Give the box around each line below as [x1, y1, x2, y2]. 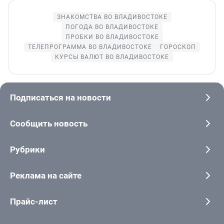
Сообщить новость [10, 118, 87, 128]
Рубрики [10, 144, 45, 154]
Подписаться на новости [10, 92, 111, 102]
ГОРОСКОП [160, 43, 196, 50]
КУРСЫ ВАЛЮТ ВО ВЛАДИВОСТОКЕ [55, 53, 169, 60]
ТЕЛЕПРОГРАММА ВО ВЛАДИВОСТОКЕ [28, 43, 152, 50]
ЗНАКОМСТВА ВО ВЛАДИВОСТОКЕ [56, 13, 167, 20]
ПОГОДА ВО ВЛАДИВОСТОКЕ [65, 23, 158, 30]
